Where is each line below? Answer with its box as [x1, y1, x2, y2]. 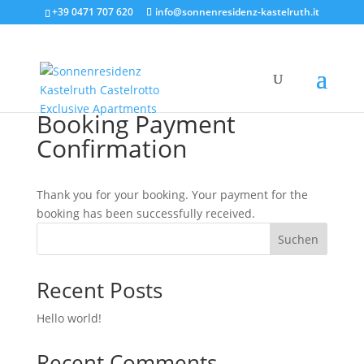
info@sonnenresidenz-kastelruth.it [154, 5, 319, 19]
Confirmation [36, 132, 187, 165]
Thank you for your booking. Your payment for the [36, 187, 308, 202]
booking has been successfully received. [36, 206, 255, 221]
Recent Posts [36, 275, 162, 305]
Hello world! [36, 310, 102, 326]
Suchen [278, 231, 319, 247]
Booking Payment [36, 107, 236, 141]
